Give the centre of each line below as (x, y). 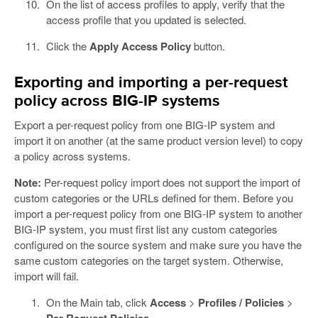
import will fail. (46, 275)
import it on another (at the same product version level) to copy (159, 140)
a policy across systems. (72, 155)
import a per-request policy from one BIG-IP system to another (158, 213)
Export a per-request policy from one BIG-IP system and (144, 124)
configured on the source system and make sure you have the (158, 244)
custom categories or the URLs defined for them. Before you (154, 197)
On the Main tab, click (98, 302)
